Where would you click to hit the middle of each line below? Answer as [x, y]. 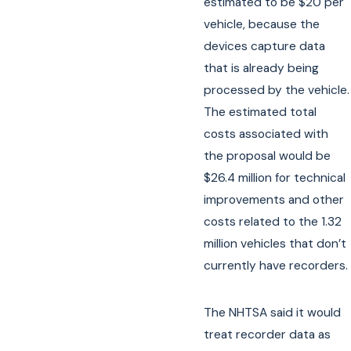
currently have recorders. [276, 266]
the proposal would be [268, 156]
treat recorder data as [268, 334]
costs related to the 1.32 [273, 222]
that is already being [262, 69]
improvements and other [274, 200]
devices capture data [265, 47]
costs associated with [266, 134]
